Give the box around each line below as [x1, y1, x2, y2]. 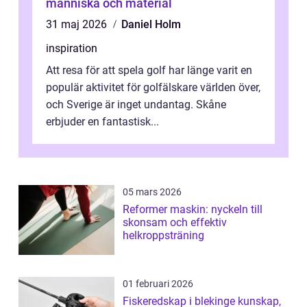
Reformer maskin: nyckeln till [123, 202, 262, 216]
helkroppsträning [123, 228, 204, 242]
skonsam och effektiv [123, 215, 227, 229]
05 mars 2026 [123, 186, 182, 197]
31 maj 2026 [46, 17, 110, 31]
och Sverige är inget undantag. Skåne [46, 97, 226, 111]
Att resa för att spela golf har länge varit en [46, 63, 252, 77]
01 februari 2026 [123, 278, 193, 289]
